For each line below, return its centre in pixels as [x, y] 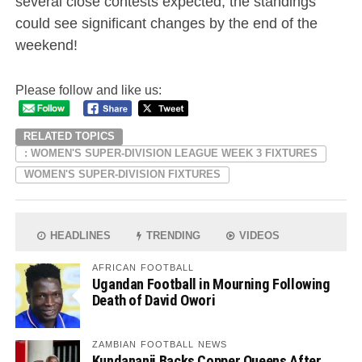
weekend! [46, 44]
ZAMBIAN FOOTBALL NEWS [160, 345]
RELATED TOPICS [69, 137]
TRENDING [172, 236]
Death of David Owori [154, 301]
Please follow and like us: [88, 90]
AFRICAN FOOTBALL [143, 268]
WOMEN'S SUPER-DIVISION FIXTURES [122, 175]
